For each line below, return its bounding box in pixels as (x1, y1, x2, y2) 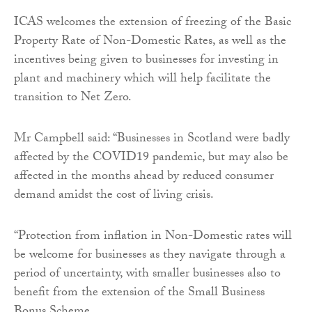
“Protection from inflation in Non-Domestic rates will (14, 226, 292, 248)
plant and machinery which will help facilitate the (14, 68, 271, 91)
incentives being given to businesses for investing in (14, 49, 279, 72)
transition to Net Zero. (14, 87, 132, 109)
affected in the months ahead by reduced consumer (14, 166, 274, 188)
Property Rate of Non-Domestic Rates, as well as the (14, 31, 286, 53)
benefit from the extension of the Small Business (14, 282, 265, 304)
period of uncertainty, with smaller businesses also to (14, 263, 281, 286)
